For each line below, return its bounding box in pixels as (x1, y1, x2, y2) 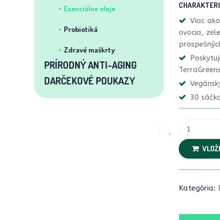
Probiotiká (64, 25, 98, 34)
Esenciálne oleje (64, 4, 115, 13)
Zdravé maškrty (64, 45, 115, 55)
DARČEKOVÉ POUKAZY (44, 74, 135, 87)
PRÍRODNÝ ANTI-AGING (44, 58, 137, 71)
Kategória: (178, 184, 216, 192)
